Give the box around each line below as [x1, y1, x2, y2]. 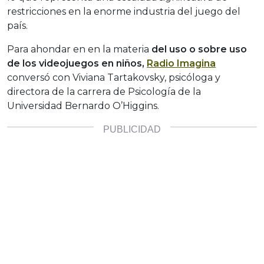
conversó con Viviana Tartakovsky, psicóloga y [7, 72, 220, 84]
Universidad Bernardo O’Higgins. [7, 100, 159, 112]
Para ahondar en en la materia [7, 44, 151, 55]
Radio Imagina [147, 58, 216, 70]
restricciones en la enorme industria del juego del [7, 6, 240, 18]
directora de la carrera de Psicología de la [7, 86, 201, 98]
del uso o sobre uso [151, 44, 247, 55]
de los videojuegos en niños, [7, 58, 144, 70]
